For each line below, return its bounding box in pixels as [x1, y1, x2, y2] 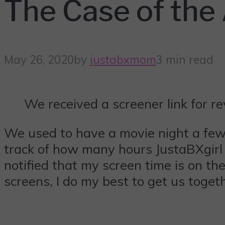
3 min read [156, 52, 213, 67]
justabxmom [90, 52, 156, 67]
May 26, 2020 [4, 52, 74, 67]
